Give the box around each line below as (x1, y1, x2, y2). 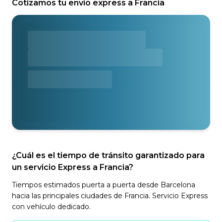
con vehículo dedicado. (12, 202, 91, 211)
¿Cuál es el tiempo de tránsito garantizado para (12, 151, 205, 160)
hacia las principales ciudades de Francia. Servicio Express (12, 191, 208, 200)
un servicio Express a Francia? (12, 163, 133, 172)
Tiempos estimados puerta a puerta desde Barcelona (12, 180, 195, 189)
